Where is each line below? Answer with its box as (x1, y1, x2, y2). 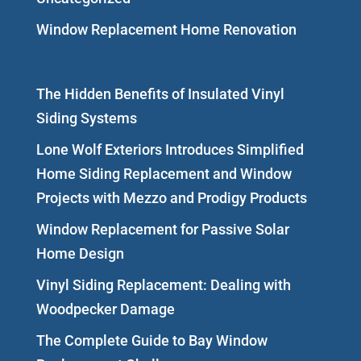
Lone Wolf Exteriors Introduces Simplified (35, 140, 304, 158)
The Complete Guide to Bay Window (35, 331, 268, 349)
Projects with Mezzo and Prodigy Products (35, 189, 307, 206)
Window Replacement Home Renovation (35, 20, 297, 38)
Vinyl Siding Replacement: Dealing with (35, 276, 291, 293)
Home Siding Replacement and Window (35, 164, 292, 182)
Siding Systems (35, 109, 137, 127)
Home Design (35, 244, 124, 262)
